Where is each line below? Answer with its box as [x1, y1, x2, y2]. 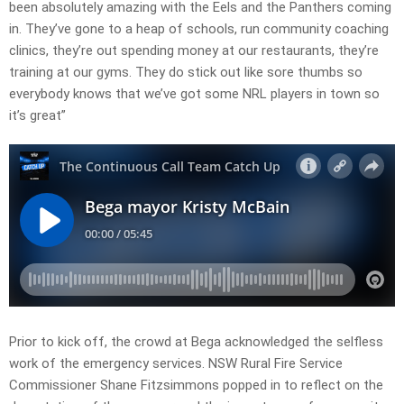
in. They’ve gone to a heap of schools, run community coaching [9, 20, 389, 37]
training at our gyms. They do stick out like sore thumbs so [9, 63, 363, 80]
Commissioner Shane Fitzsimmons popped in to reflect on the [9, 376, 383, 393]
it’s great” [9, 106, 66, 124]
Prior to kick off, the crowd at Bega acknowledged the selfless [9, 333, 383, 350]
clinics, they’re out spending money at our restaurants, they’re [9, 41, 379, 59]
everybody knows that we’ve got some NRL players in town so [9, 85, 380, 102]
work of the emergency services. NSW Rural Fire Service [9, 354, 343, 372]
